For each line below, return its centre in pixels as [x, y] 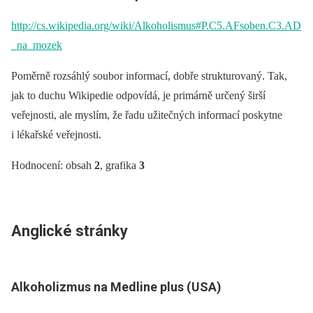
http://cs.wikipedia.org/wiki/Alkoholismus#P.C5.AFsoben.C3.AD [156, 26]
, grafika [119, 165]
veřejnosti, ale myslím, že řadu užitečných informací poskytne [147, 115]
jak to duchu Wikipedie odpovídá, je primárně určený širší [138, 95]
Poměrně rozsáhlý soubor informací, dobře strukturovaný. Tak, [149, 76]
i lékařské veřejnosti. [56, 134]
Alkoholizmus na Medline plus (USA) [116, 287]
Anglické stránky [70, 231]
